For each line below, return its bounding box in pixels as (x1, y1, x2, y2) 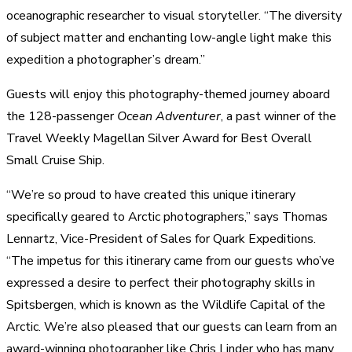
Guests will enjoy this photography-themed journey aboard (6, 85, 330, 103)
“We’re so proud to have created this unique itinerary (6, 185, 295, 203)
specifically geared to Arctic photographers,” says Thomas (6, 207, 328, 225)
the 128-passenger (6, 107, 117, 125)
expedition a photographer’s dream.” (6, 50, 205, 68)
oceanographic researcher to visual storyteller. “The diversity (6, 6, 342, 24)
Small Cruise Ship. (6, 151, 104, 169)
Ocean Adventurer (117, 107, 221, 125)
